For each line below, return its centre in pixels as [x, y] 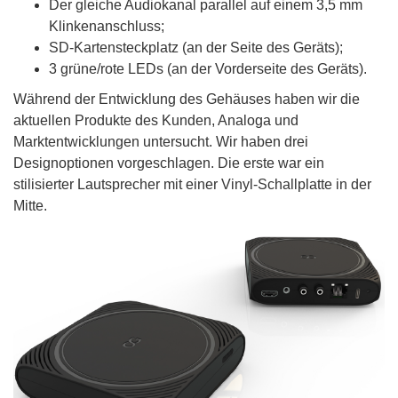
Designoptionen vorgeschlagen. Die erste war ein [169, 163]
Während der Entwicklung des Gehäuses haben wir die [187, 99]
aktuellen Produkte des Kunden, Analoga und [156, 120]
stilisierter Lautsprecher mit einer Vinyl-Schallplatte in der [192, 184]
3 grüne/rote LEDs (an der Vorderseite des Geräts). [208, 68]
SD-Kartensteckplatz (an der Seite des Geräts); [196, 47]
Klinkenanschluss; [107, 26]
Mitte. [30, 205]
